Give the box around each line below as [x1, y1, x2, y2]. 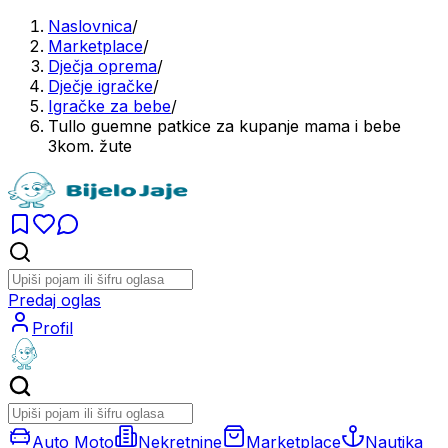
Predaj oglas [8, 290, 101, 310]
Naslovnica [48, 16, 132, 36]
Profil [32, 318, 73, 338]
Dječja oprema [48, 56, 157, 76]
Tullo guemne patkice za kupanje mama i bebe [48, 116, 401, 136]
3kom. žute [48, 136, 132, 156]
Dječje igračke [48, 76, 153, 96]
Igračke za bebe [48, 96, 171, 116]
